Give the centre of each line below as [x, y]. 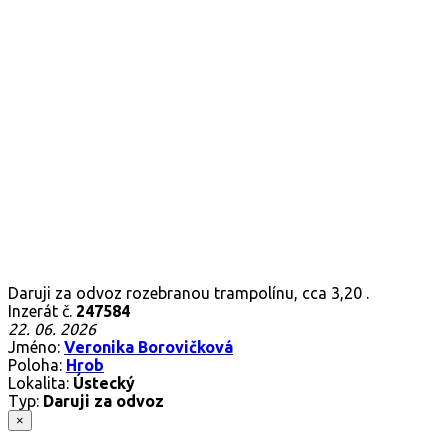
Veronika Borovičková [148, 346]
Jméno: [36, 346]
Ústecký [104, 382]
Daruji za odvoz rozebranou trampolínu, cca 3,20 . [188, 292]
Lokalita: [40, 382]
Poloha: [37, 364]
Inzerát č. [42, 310]
